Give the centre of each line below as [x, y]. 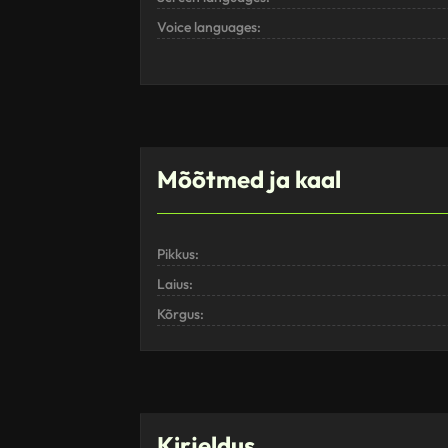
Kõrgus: [180, 314]
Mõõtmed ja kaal [249, 179]
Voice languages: [209, 27]
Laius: [175, 284]
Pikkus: [178, 254]
